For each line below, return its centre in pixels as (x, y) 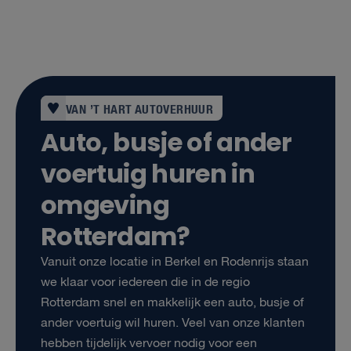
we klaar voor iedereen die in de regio (145, 282)
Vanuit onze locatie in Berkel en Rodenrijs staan (175, 262)
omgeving (105, 205)
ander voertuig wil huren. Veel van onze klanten (173, 323)
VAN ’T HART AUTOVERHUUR (140, 108)
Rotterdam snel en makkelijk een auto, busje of (172, 303)
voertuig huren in (148, 174)
